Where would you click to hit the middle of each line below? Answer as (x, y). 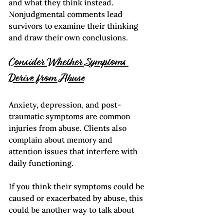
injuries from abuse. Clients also (69, 128)
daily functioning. (41, 163)
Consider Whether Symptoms (69, 63)
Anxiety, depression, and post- (65, 105)
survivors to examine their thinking (74, 26)
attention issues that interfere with (74, 152)
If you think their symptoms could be (78, 187)
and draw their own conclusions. (68, 38)
